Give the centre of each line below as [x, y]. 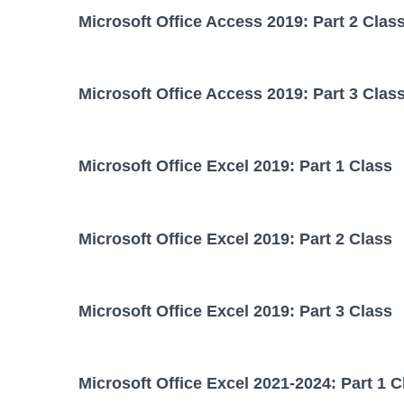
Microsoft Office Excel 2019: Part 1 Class [235, 166]
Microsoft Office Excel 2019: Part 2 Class [235, 239]
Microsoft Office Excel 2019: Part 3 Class [235, 312]
